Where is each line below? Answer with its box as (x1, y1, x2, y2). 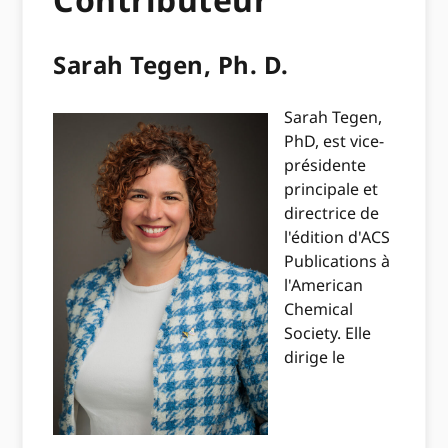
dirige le (284, 346, 346, 369)
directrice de (284, 202, 380, 225)
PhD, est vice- (284, 130, 385, 153)
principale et (284, 178, 379, 201)
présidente (284, 154, 367, 177)
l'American (284, 274, 364, 297)
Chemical (284, 298, 354, 321)
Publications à (284, 250, 391, 273)
